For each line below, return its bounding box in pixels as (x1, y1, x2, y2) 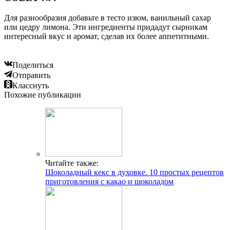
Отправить (12, 70, 50, 80)
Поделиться (12, 60, 53, 69)
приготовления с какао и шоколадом (45, 177, 174, 186)
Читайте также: (45, 158, 99, 167)
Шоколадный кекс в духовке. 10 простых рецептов (45, 167, 224, 177)
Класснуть (12, 81, 49, 90)
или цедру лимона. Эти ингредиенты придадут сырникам (4, 22, 207, 31)
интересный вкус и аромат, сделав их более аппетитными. (4, 31, 209, 41)
